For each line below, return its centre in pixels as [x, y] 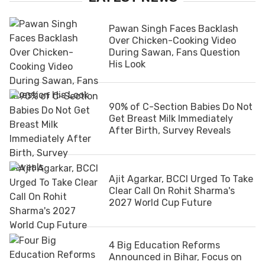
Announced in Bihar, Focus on [175, 257]
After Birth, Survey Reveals [170, 130]
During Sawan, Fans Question [174, 52]
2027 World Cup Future [160, 202]
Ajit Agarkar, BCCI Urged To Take [181, 179]
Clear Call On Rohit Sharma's [172, 190]
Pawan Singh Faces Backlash [174, 28]
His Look [127, 64]
